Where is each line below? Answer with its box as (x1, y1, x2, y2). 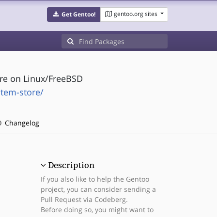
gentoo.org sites (113, 10, 157, 18)
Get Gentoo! (61, 10, 95, 18)
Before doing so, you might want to (40, 205, 154, 214)
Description (47, 160, 94, 170)
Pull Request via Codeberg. (40, 195, 128, 204)
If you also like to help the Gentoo (40, 174, 149, 184)
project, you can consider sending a (40, 185, 156, 194)
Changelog (2, 118, 39, 127)
